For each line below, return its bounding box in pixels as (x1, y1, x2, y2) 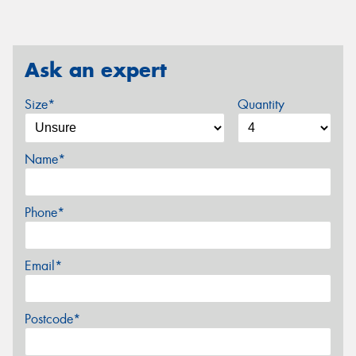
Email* (25, 257, 62, 275)
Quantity (237, 96, 284, 114)
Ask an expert (25, 56, 167, 83)
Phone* (25, 204, 64, 222)
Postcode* (25, 311, 80, 328)
